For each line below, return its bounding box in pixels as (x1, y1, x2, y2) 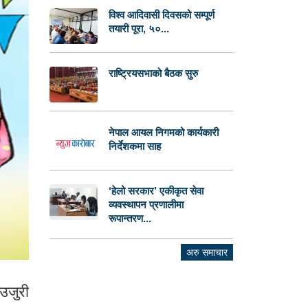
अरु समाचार (186, 247, 228, 258)
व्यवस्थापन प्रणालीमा (109, 198, 184, 210)
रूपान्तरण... (109, 212, 152, 224)
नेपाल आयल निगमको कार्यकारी (109, 126, 219, 138)
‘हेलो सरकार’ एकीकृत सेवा (109, 184, 204, 197)
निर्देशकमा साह (109, 140, 162, 152)
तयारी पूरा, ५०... (109, 22, 170, 34)
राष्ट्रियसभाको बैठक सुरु (109, 67, 199, 80)
